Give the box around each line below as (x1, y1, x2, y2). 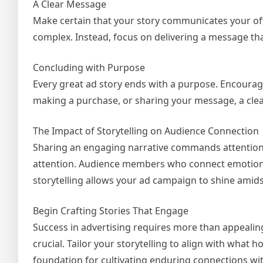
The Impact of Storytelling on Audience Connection (33, 124, 259, 138)
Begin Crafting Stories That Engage (33, 204, 188, 218)
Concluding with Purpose (33, 61, 145, 75)
